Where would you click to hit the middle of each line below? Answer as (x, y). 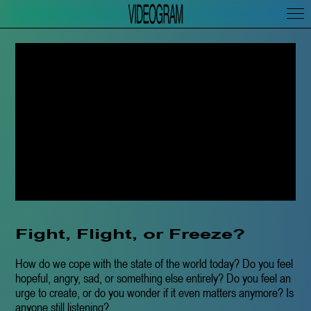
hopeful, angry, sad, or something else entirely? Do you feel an (153, 278)
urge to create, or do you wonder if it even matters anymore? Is (155, 293)
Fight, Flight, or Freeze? (131, 236)
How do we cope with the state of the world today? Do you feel (154, 264)
